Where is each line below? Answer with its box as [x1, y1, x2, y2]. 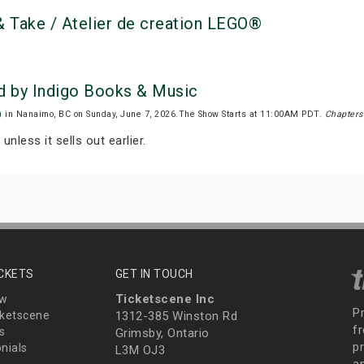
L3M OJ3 [115, 343, 165, 358]
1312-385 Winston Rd [115, 309, 237, 324]
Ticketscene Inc [115, 292, 214, 307]
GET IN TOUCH [115, 267, 193, 281]
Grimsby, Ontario [115, 326, 210, 341]
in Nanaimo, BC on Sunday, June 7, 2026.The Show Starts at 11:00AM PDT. [2, 109, 325, 120]
